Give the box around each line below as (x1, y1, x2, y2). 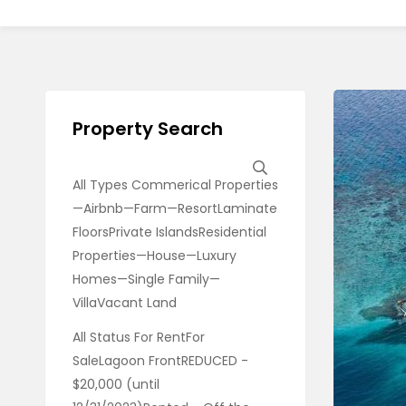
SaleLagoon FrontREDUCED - (72, 351, 248, 370)
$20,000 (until (72, 374, 159, 393)
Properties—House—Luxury (72, 246, 237, 265)
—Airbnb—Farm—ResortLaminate (72, 198, 277, 217)
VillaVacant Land (72, 293, 177, 312)
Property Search (72, 115, 223, 141)
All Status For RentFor (72, 327, 205, 346)
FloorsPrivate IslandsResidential (72, 222, 266, 241)
